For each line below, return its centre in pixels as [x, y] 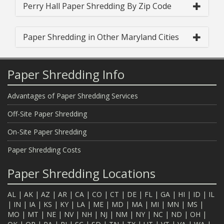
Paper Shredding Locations [81, 173]
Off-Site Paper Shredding [47, 113]
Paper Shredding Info [66, 74]
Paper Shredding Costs [44, 149]
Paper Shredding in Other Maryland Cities [101, 37]
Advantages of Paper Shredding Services [73, 95]
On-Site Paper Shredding [47, 131]
